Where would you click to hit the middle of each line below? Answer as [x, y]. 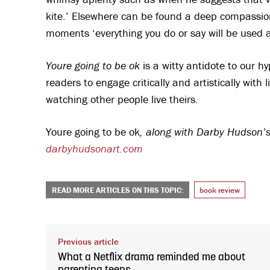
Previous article [88, 241]
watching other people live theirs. [125, 99]
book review [220, 190]
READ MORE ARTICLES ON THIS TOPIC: [118, 190]
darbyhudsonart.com [94, 148]
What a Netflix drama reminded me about [152, 257]
